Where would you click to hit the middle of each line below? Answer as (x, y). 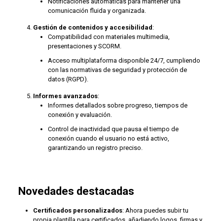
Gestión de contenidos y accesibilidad (92, 27)
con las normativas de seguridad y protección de (117, 70)
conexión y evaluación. (80, 115)
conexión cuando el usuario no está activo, (108, 138)
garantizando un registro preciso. (95, 148)
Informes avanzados (65, 96)
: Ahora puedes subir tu (155, 210)
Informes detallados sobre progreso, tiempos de (117, 105)
